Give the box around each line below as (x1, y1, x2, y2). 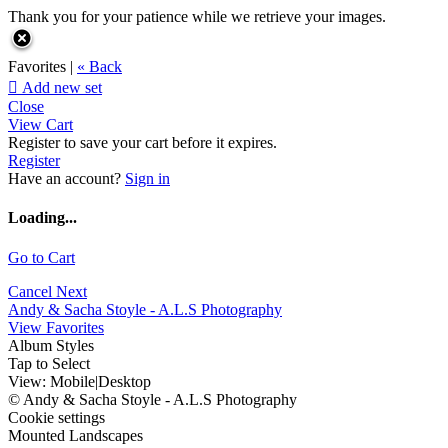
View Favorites (8, 318, 104, 336)
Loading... (8, 209, 77, 227)
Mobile (50, 372, 95, 390)
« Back (77, 58, 122, 75)
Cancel (8, 282, 56, 300)
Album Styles (8, 336, 94, 354)
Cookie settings (8, 408, 105, 426)
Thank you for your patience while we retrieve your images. (8, 8, 386, 25)
